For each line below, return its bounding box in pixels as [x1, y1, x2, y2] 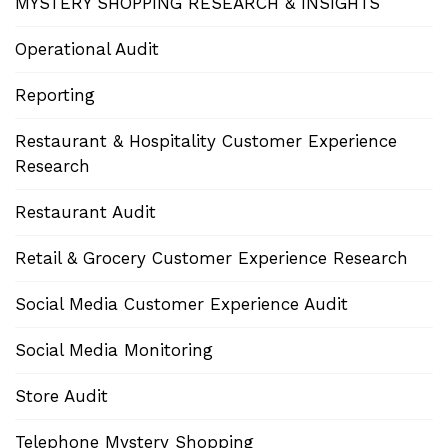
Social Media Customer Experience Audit [15, 293, 348, 314]
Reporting [15, 84, 95, 105]
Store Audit [15, 385, 108, 406]
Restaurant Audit [15, 201, 156, 222]
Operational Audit [15, 38, 159, 59]
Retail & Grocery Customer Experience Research [15, 247, 408, 268]
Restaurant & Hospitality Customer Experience [15, 130, 397, 151]
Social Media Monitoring [15, 339, 213, 360]
